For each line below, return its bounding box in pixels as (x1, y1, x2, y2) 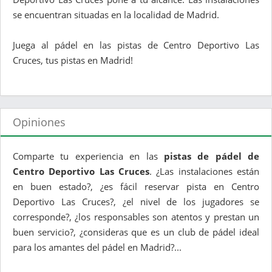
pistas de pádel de (163, 150, 259, 163)
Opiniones (13, 115, 66, 130)
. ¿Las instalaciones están (149, 165, 259, 178)
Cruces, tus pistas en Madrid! (13, 54, 133, 67)
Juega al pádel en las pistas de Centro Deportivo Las (13, 39, 259, 52)
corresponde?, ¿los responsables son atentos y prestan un (13, 211, 259, 223)
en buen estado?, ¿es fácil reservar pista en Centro (13, 180, 259, 193)
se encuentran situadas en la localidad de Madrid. (13, 8, 219, 21)
